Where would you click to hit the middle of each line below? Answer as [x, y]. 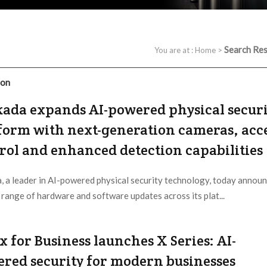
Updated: [85, 214]
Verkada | [49, 214]
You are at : [175, 50]
